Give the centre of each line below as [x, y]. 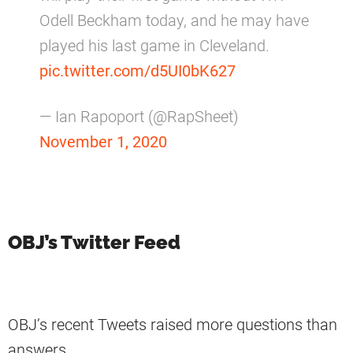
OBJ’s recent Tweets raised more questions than [173, 325]
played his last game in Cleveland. [154, 46]
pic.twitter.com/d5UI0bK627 [137, 71]
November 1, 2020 [103, 142]
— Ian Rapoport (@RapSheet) [139, 117]
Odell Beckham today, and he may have [174, 21]
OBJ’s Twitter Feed [94, 243]
